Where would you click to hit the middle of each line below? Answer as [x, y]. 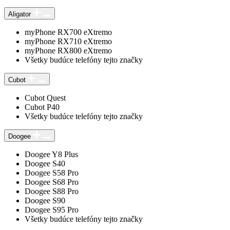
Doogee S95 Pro [52, 209]
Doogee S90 [45, 200]
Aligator [20, 14]
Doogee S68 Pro [52, 182]
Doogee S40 [45, 163]
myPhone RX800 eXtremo [68, 50]
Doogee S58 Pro [52, 172]
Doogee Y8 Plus [51, 154]
